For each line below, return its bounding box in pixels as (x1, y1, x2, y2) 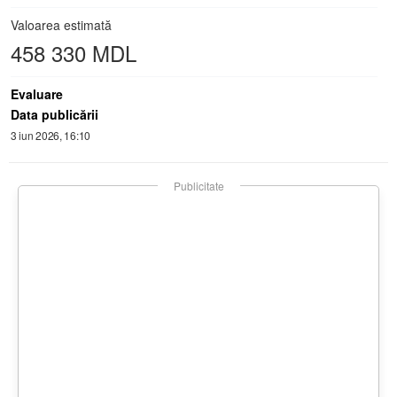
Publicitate (173, 177, 224, 193)
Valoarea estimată (11, 15, 112, 34)
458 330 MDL (11, 36, 136, 68)
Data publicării (11, 105, 98, 123)
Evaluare (11, 84, 63, 103)
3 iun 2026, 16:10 (11, 127, 90, 143)
